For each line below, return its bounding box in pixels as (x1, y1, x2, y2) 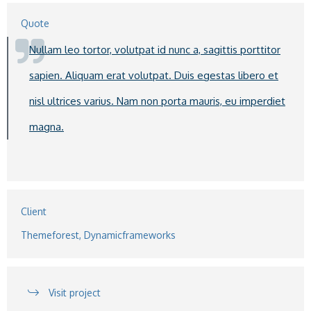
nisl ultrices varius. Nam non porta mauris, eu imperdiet (29, 94, 285, 108)
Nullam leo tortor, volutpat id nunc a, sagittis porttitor (29, 43, 280, 56)
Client (21, 205, 47, 217)
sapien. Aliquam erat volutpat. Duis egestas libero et (29, 69, 278, 82)
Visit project (49, 287, 101, 299)
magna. (29, 120, 64, 133)
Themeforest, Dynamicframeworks (21, 229, 176, 241)
